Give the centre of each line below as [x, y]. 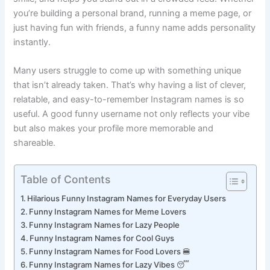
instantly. [32, 55]
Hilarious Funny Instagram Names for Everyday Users [127, 211]
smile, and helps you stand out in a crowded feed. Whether [134, 12]
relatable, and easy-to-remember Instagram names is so [129, 113]
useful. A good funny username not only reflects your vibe [132, 127]
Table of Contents [65, 192]
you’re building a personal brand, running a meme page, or [133, 26]
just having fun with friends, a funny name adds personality [135, 41]
